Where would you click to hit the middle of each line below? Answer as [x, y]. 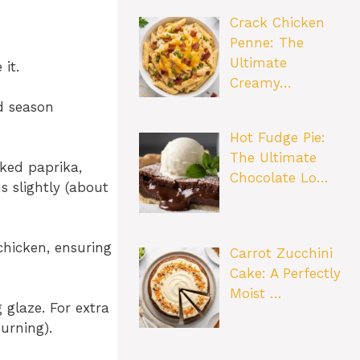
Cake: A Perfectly [285, 273]
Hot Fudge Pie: [277, 138]
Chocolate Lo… [279, 178]
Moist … [256, 293]
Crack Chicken [277, 23]
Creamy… [260, 83]
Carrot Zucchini [281, 253]
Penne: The [266, 43]
